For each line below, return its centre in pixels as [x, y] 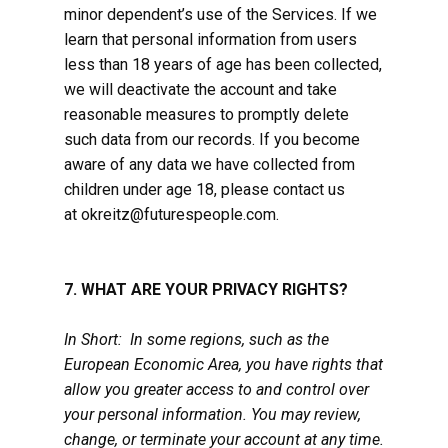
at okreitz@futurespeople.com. [171, 214]
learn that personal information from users [210, 39]
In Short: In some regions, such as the [196, 339]
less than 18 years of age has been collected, [223, 64]
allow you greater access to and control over [216, 389]
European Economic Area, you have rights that [223, 364]
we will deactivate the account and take [200, 89]
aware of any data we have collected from [209, 164]
